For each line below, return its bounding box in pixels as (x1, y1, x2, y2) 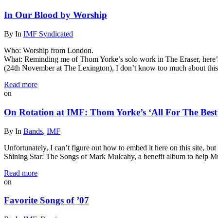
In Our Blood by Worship (4, 10, 107, 20)
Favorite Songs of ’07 (4, 195, 89, 206)
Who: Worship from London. (4, 46, 93, 55)
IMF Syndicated (23, 30, 73, 38)
